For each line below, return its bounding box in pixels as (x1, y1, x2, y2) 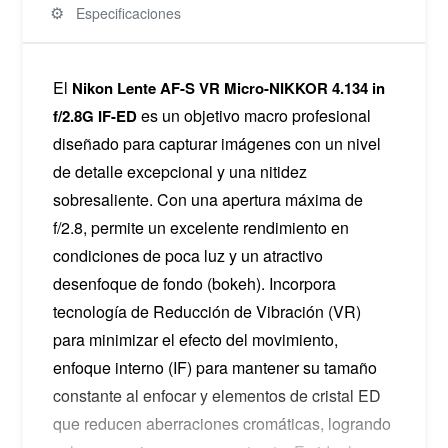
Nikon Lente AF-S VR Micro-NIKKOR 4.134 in (71, 76, 385, 99)
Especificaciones (71, 2, 181, 23)
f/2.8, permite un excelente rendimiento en (52, 215, 349, 239)
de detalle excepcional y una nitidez (52, 159, 307, 183)
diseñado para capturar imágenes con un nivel (52, 131, 381, 155)
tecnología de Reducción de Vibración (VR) (52, 299, 361, 323)
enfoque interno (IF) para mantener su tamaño (52, 355, 377, 379)
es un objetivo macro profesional (136, 103, 371, 127)
